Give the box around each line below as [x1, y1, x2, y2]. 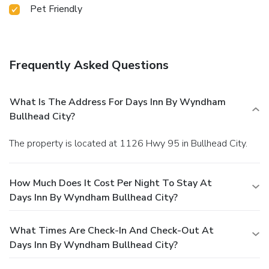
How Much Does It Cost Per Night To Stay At [10, 176, 212, 190]
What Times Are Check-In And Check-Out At [10, 223, 214, 237]
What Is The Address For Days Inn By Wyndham [10, 95, 226, 109]
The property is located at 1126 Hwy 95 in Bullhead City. [14, 136, 247, 150]
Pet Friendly [30, 2, 82, 16]
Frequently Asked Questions [9, 56, 169, 73]
